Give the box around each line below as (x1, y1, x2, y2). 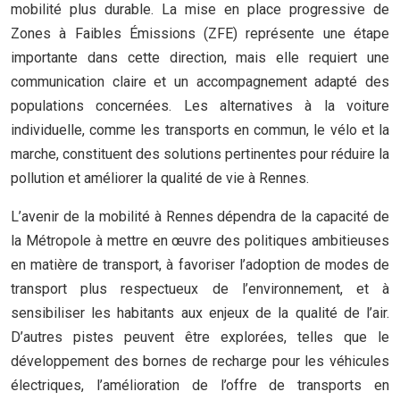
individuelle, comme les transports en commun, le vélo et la (11, 121, 389, 138)
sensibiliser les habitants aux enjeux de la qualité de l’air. (11, 304, 389, 321)
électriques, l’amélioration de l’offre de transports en (11, 377, 389, 394)
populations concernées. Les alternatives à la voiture (11, 97, 389, 114)
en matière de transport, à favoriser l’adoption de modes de (11, 256, 389, 273)
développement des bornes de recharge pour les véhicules (11, 353, 389, 370)
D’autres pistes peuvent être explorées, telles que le (11, 329, 389, 346)
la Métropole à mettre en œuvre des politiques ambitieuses (11, 232, 389, 249)
